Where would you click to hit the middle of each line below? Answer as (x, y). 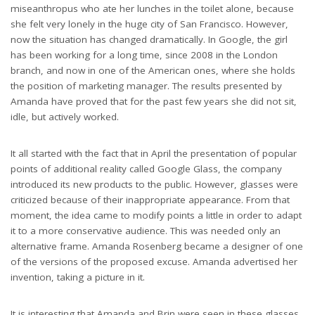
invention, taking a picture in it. (78, 277)
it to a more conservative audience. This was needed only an (146, 230)
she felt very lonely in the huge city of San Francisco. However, (149, 24)
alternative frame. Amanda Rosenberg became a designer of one (157, 246)
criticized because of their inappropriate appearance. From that (150, 199)
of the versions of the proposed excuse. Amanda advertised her (154, 261)
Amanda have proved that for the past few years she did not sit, (154, 101)
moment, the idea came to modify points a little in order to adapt (156, 215)
